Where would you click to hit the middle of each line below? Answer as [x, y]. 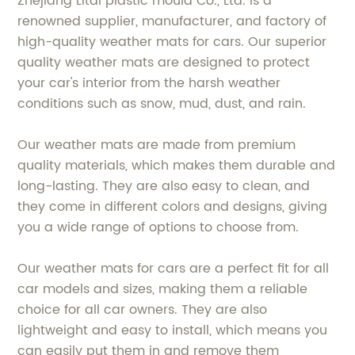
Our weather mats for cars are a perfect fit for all [174, 268]
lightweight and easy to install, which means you [173, 330]
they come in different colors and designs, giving [173, 206]
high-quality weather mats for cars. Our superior [172, 42]
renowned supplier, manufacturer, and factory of [172, 21]
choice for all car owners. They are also [143, 309]
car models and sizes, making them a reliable [163, 289]
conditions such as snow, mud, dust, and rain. [162, 103]
